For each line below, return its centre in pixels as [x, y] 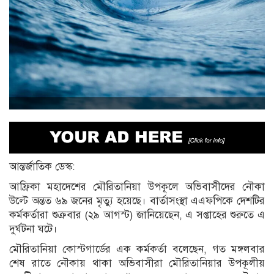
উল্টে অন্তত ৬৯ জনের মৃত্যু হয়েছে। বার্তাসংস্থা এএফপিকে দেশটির [137, 201]
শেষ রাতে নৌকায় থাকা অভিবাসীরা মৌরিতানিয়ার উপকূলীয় [137, 263]
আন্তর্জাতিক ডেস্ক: [42, 166]
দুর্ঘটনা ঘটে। [33, 229]
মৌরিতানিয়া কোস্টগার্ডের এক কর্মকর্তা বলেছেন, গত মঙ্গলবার [137, 249]
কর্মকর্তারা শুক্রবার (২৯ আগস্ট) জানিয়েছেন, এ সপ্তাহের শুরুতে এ [137, 215]
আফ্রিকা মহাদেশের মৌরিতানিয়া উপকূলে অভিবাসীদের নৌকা [137, 187]
